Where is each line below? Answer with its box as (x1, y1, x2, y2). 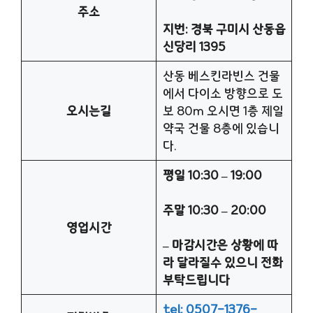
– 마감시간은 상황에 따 (162, 235, 278, 254)
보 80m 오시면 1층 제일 (162, 101, 284, 119)
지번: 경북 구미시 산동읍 (162, 20, 286, 38)
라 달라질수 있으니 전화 (162, 253, 283, 271)
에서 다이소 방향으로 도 (162, 84, 283, 102)
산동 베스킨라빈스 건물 (162, 66, 280, 85)
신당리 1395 (162, 37, 226, 55)
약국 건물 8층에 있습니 (162, 119, 279, 137)
